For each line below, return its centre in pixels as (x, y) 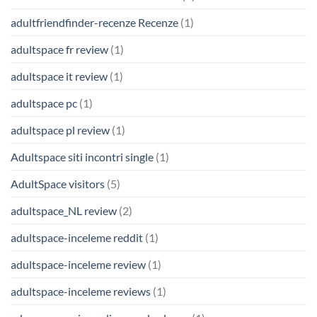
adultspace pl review (60, 130)
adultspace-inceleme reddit (77, 238)
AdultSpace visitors (58, 184)
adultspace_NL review (64, 211)
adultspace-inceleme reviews (81, 292)
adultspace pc (44, 103)
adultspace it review (59, 76)
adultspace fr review (59, 50)
